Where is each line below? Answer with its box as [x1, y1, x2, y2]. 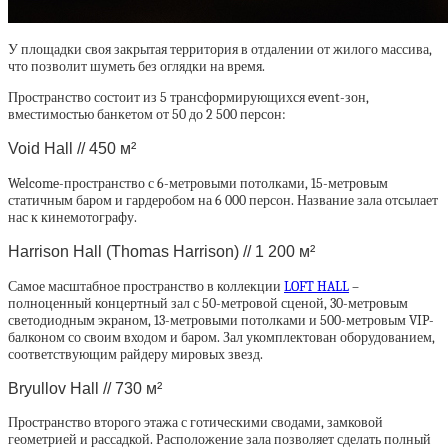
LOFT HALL [284, 277, 349, 295]
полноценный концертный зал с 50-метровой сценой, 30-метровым [8, 294, 408, 312]
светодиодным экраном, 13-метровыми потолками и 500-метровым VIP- [8, 311, 434, 329]
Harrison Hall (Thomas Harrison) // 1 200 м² [8, 242, 315, 261]
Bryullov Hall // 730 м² [8, 378, 162, 397]
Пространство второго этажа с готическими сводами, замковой [8, 414, 383, 432]
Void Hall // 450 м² [8, 139, 136, 158]
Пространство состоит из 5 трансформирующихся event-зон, [8, 89, 369, 106]
